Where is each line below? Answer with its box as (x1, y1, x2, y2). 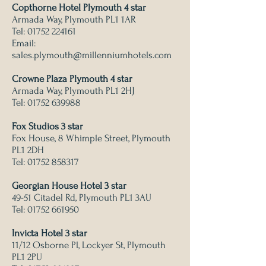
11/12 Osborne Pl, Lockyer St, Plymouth (12, 239, 166, 251)
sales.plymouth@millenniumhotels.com (12, 49, 172, 61)
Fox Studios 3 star (12, 121, 83, 132)
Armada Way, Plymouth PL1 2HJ (12, 85, 137, 96)
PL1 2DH (12, 144, 44, 156)
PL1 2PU (12, 251, 42, 262)
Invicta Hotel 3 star (12, 227, 87, 239)
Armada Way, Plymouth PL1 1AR (12, 14, 136, 25)
